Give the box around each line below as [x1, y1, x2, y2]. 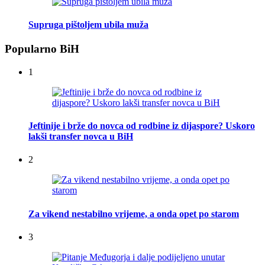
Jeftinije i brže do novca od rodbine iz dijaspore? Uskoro [28, 121, 255, 131]
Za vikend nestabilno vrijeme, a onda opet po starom [28, 208, 239, 219]
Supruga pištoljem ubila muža [28, 19, 148, 30]
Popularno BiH [5, 43, 79, 56]
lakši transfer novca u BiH [28, 131, 133, 142]
